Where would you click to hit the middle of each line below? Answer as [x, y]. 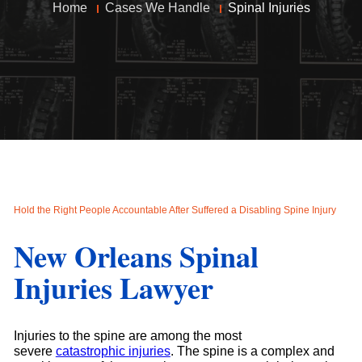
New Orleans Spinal [136, 256]
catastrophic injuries [113, 351]
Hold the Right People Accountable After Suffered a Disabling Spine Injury [175, 210]
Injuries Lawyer [113, 287]
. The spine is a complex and [252, 351]
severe [34, 351]
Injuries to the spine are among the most [127, 335]
